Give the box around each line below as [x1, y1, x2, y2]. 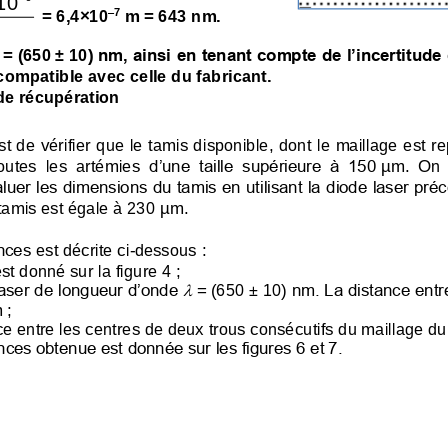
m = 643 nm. [124, 5, 221, 25]
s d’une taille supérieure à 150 [132, 154, 377, 174]
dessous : [134, 238, 206, 258]
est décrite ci [35, 238, 130, 258]
